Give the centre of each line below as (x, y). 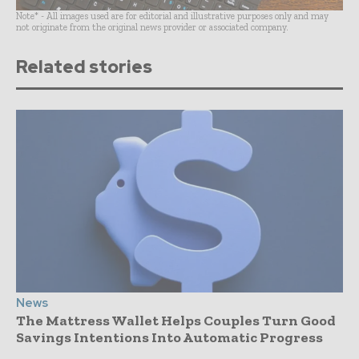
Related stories (84, 67)
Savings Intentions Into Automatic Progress (169, 338)
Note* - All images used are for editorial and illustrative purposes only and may (172, 16)
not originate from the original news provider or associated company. (152, 27)
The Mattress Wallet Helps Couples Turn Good (176, 321)
